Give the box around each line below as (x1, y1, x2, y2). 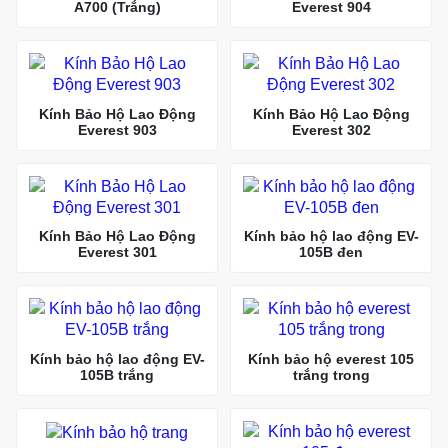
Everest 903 (77, 121, 157, 138)
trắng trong (292, 366, 370, 383)
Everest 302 (291, 121, 371, 138)
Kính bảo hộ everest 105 (248, 350, 414, 367)
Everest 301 (77, 244, 157, 261)
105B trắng (80, 366, 154, 383)
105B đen (299, 244, 363, 261)
